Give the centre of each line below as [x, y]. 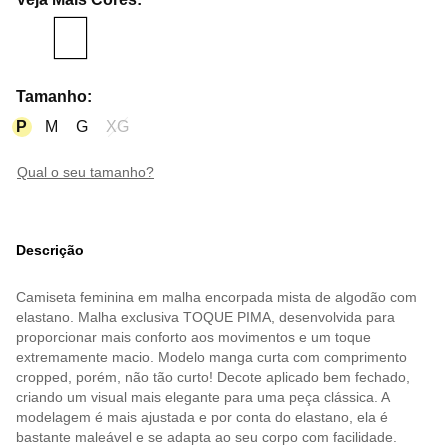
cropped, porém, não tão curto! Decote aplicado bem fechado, [213, 377]
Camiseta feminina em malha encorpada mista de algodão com [216, 297]
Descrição [50, 250]
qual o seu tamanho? [91, 171]
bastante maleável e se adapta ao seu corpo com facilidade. [206, 437]
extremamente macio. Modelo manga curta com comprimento [211, 357]
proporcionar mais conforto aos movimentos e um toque [193, 337]
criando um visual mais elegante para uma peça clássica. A [202, 397]
